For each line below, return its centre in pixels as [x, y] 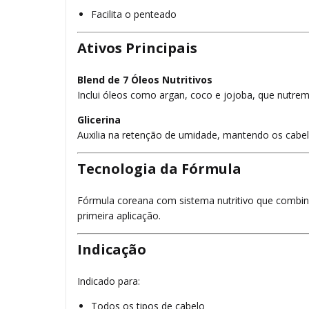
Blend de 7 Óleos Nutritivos [145, 80]
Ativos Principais [137, 48]
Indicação [112, 250]
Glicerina [99, 120]
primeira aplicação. [119, 216]
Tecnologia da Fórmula [159, 169]
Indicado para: [109, 281]
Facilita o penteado [134, 14]
